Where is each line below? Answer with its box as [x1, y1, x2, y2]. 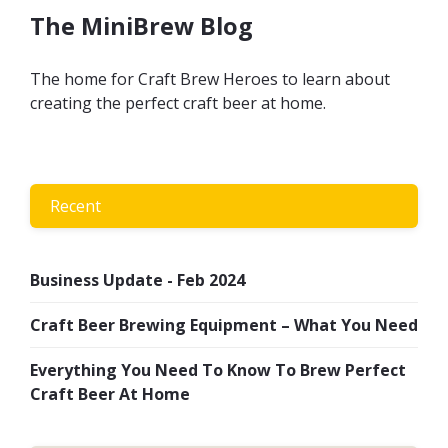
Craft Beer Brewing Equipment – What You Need [30, 314, 418, 337]
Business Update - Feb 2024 [30, 269, 245, 292]
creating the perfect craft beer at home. [30, 91, 330, 114]
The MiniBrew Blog [30, 10, 253, 43]
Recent [50, 194, 101, 217]
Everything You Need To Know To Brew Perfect [30, 359, 406, 382]
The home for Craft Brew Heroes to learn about [30, 67, 390, 90]
